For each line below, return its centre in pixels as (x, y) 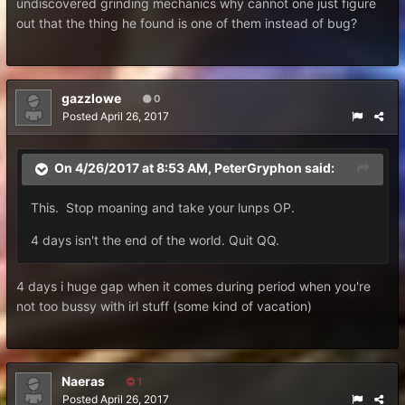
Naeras (83, 381)
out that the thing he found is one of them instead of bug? (187, 23)
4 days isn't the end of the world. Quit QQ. (155, 240)
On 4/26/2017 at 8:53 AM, (134, 168)
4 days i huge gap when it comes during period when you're (193, 286)
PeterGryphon (258, 168)
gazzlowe (91, 98)
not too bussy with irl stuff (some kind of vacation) (164, 306)
